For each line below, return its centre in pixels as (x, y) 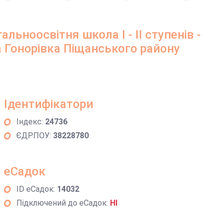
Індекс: (30, 122)
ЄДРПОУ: (34, 136)
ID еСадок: (36, 189)
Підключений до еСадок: (63, 203)
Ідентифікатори (48, 104)
